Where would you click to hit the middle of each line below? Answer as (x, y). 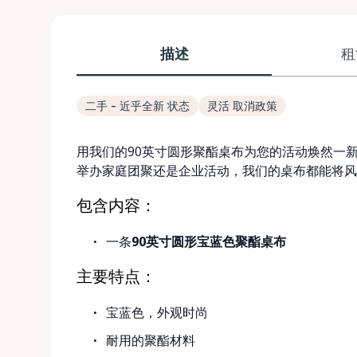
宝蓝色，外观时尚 (157, 312)
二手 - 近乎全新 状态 (137, 106)
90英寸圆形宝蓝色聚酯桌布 (209, 241)
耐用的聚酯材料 (151, 340)
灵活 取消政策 (242, 106)
